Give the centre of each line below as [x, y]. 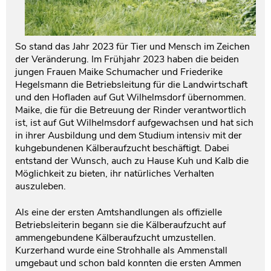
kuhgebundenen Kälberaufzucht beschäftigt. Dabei [122, 149]
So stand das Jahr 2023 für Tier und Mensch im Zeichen [132, 47]
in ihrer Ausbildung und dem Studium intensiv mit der [129, 136]
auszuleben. [42, 187]
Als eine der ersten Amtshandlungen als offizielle [119, 213]
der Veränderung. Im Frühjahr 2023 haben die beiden [127, 60]
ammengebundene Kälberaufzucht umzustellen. [116, 238]
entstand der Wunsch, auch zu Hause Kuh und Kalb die [132, 161]
